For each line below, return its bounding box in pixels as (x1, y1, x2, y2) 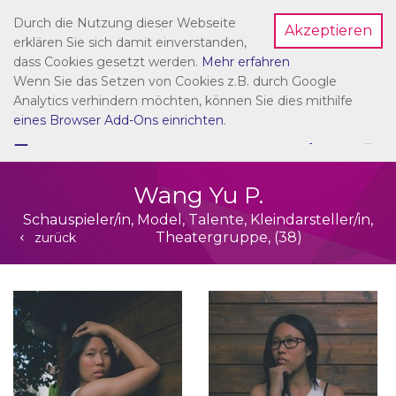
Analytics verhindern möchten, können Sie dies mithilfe (13, 93, 353, 109)
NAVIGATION (36, 131, 119, 147)
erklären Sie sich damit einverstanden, (13, 34, 247, 50)
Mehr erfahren (202, 54, 290, 70)
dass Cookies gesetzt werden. (13, 54, 202, 70)
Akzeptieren (285, 22, 372, 39)
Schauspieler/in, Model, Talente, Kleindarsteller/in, (23, 211, 373, 228)
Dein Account (222, 31, 319, 48)
